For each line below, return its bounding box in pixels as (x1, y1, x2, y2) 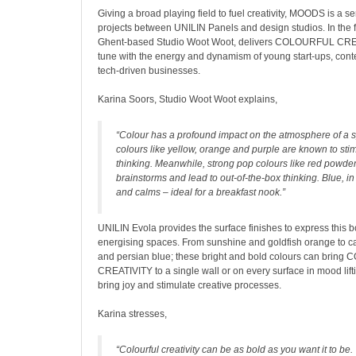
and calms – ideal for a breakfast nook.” (116, 187, 285, 198)
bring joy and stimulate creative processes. (98, 280, 281, 291)
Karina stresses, (98, 308, 167, 319)
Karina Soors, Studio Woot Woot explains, (98, 94, 277, 105)
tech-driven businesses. (98, 65, 200, 76)
